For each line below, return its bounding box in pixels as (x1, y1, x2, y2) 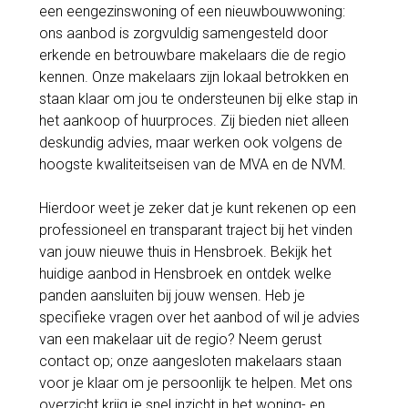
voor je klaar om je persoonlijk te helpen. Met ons (38, 373, 352, 392)
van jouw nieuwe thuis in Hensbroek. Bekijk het (38, 242, 331, 260)
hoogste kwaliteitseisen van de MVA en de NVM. (38, 155, 346, 173)
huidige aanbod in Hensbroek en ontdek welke (38, 264, 331, 282)
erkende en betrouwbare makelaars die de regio (38, 46, 346, 64)
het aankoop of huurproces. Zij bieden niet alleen (38, 111, 349, 129)
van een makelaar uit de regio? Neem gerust (38, 330, 321, 348)
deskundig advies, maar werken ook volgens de (38, 133, 342, 151)
